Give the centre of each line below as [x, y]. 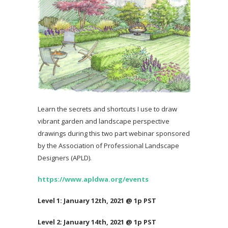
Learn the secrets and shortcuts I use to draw [107, 109]
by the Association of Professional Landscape [108, 146]
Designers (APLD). [65, 158]
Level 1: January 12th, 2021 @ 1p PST [97, 201]
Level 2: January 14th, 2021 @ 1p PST [97, 222]
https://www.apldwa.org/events [93, 179]
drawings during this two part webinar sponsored [114, 134]
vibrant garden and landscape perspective [104, 121]
